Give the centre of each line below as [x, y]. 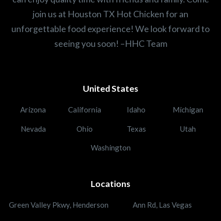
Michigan [188, 109]
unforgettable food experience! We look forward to [110, 28]
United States [110, 89]
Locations [110, 184]
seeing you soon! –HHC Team [110, 43]
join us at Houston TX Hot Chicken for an [110, 14]
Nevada [33, 129]
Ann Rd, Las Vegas [162, 204]
